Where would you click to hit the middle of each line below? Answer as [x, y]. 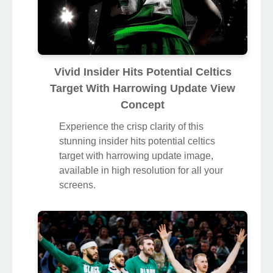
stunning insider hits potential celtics [137, 141]
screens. [77, 185]
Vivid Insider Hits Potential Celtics [143, 72]
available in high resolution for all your [141, 170]
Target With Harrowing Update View [143, 88]
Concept [143, 105]
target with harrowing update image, [136, 155]
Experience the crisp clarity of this [131, 126]
